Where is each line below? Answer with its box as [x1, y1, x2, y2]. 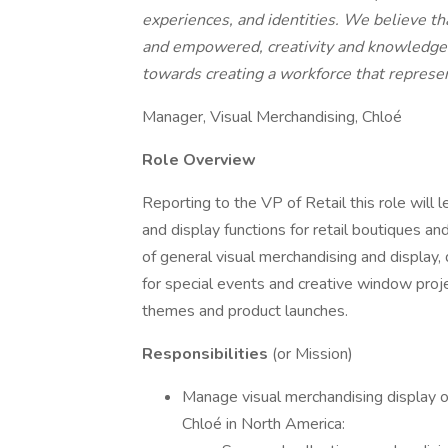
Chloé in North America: [182, 413, 345, 435]
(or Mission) [272, 343, 353, 365]
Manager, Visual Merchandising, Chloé [142, 106, 402, 128]
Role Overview [142, 149, 256, 171]
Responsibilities [142, 343, 272, 365]
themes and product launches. [142, 300, 348, 322]
